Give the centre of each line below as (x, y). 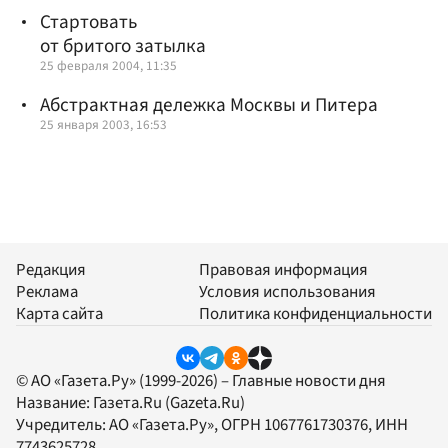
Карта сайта (59, 314)
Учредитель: (62, 424)
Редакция (51, 270)
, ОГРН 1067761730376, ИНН (311, 424)
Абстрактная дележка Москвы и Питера (209, 104)
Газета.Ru (127, 402)
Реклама (47, 292)
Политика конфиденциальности (315, 314)
